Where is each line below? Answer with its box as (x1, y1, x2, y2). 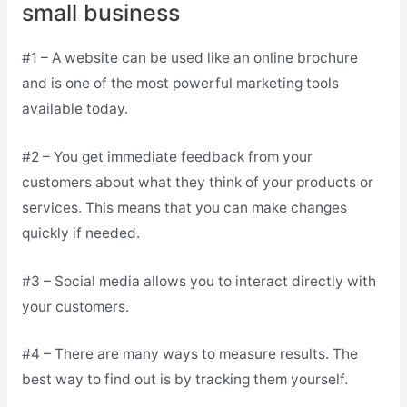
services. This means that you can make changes (21, 198, 347, 216)
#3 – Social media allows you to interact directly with (21, 272, 376, 290)
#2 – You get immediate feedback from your (21, 147, 313, 165)
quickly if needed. (21, 223, 140, 242)
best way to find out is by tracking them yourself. (21, 371, 348, 389)
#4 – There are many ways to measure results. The (21, 345, 358, 363)
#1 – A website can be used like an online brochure (21, 49, 358, 67)
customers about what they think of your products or (21, 173, 373, 191)
